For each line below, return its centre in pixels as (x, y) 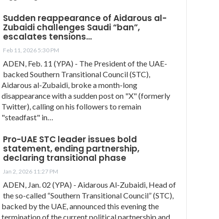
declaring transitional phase (65, 158)
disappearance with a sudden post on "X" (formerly (86, 95)
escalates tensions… (47, 36)
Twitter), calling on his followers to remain (71, 106)
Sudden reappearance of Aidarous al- (85, 18)
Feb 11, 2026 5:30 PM (31, 50)
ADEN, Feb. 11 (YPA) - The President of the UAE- (85, 63)
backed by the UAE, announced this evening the (80, 206)
